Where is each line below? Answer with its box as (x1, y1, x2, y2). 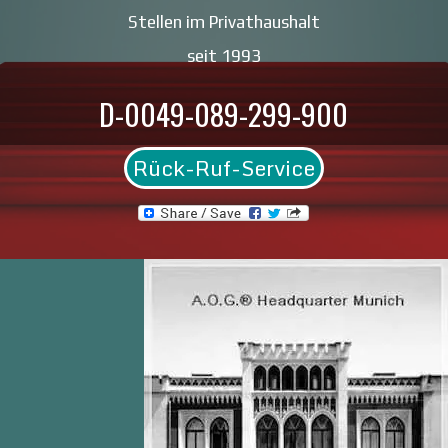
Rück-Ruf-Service (132, 151, 315, 186)
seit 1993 (186, 45, 261, 66)
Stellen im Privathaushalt (127, 11, 320, 32)
